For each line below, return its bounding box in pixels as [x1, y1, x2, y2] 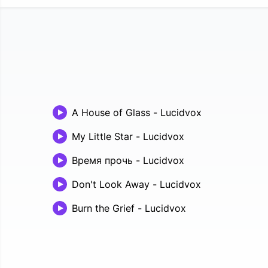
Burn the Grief [72, 202, 135, 214]
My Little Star [72, 130, 133, 142]
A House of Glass [72, 106, 150, 118]
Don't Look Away [72, 178, 150, 190]
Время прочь [72, 154, 133, 166]
